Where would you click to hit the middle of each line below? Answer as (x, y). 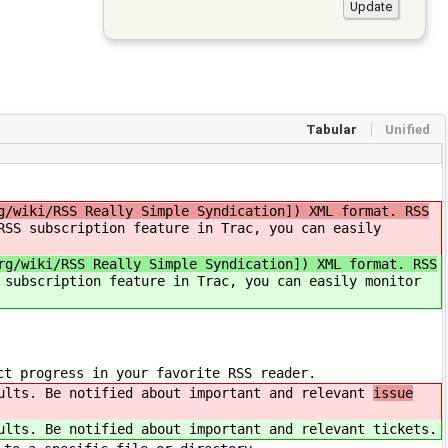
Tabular (332, 129)
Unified (407, 129)
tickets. (405, 429)
